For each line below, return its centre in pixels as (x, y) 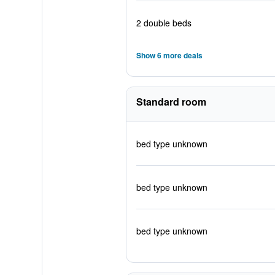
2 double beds (164, 23)
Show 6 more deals (169, 55)
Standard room (171, 102)
